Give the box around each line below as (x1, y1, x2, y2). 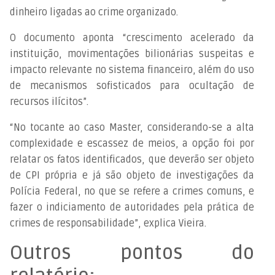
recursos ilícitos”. (10, 95, 88, 108)
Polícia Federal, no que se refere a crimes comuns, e (10, 185, 255, 198)
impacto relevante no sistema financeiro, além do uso (10, 63, 255, 76)
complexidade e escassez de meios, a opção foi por (10, 137, 255, 150)
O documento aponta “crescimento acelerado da (10, 31, 255, 44)
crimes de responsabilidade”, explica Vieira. (10, 217, 206, 230)
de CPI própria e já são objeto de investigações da (10, 169, 255, 182)
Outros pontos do (10, 240, 255, 265)
